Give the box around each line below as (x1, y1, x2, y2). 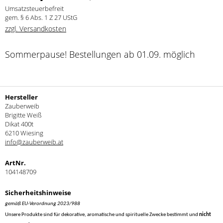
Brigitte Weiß (5, 111, 42, 119)
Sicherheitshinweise (5, 188, 71, 197)
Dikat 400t (5, 119, 33, 128)
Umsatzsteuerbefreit (5, 4, 64, 13)
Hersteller (5, 93, 38, 102)
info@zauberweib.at (5, 137, 63, 146)
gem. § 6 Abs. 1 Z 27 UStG (5, 13, 77, 22)
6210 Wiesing (5, 128, 43, 137)
